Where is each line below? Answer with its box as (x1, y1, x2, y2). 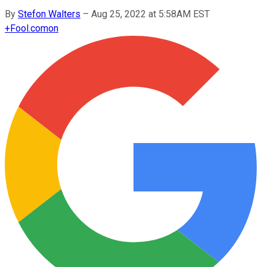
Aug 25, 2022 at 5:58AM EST (91, 8, 210, 20)
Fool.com (10, 22, 48, 34)
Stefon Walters (18, 8, 80, 20)
